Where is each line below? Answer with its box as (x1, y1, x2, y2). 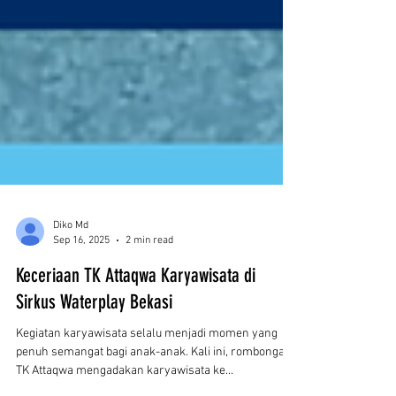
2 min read (126, 324, 173, 337)
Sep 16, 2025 (53, 324, 110, 337)
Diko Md (53, 309, 88, 322)
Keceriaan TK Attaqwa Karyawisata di (16, 354, 255, 377)
